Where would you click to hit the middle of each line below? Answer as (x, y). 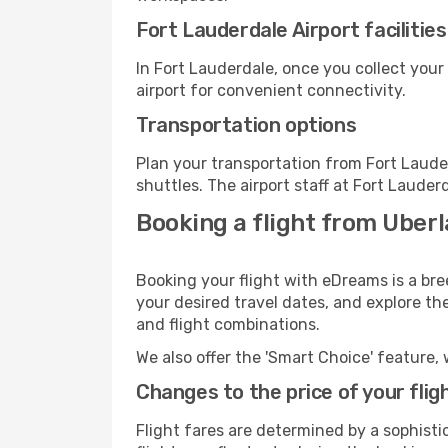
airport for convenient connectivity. (271, 90)
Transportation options (246, 125)
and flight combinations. (228, 324)
